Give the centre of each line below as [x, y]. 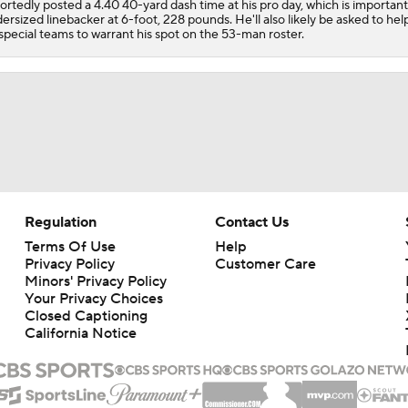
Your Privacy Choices [93, 298]
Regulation [60, 222]
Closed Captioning [86, 316]
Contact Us [251, 222]
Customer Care [265, 264]
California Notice [80, 333]
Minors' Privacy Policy [95, 281]
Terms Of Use [70, 246]
